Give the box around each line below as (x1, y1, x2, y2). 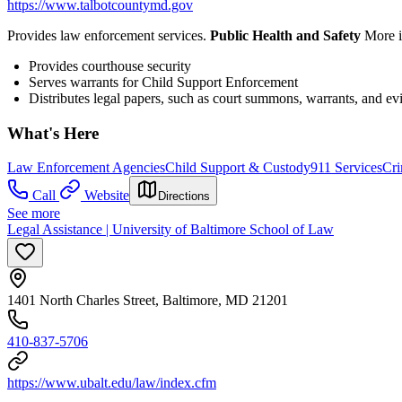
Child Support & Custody (165, 160, 310, 176)
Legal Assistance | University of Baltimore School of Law (7, 222, 334, 238)
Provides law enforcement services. (7, 27, 210, 43)
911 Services (310, 160, 382, 176)
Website (84, 188, 129, 204)
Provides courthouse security (29, 57, 191, 74)
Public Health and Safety (210, 27, 364, 43)
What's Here (7, 123, 99, 143)
